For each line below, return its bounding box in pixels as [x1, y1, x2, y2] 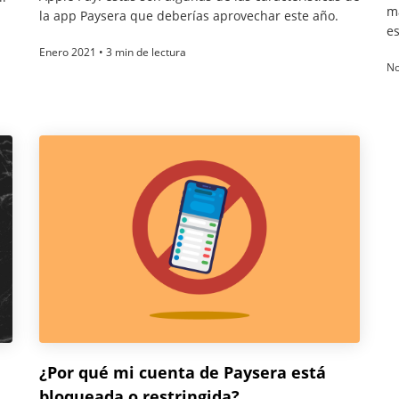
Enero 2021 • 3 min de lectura [39, 45, 186, 61]
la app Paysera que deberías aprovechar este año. [39, 7, 338, 25]
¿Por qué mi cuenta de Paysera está [39, 361, 326, 383]
